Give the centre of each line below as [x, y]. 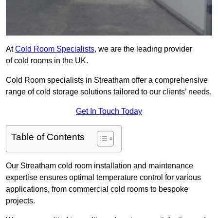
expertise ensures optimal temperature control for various [103, 178]
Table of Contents [48, 137]
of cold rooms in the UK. [47, 61]
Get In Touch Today [109, 111]
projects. [20, 201]
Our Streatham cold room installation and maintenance [100, 166]
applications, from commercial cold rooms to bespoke [97, 189]
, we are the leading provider [143, 49]
